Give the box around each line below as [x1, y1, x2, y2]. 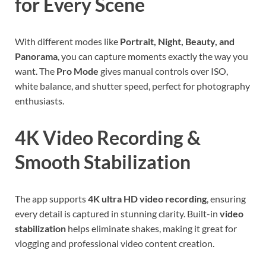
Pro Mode [56, 65, 99, 77]
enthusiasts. [15, 95, 64, 107]
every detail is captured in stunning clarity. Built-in [15, 207, 220, 219]
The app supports [15, 192, 88, 204]
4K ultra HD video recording [88, 192, 207, 204]
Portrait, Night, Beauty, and [120, 36, 235, 47]
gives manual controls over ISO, [99, 65, 228, 77]
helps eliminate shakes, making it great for [66, 222, 237, 234]
